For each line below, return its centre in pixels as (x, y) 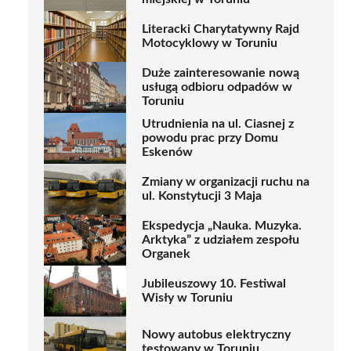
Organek (166, 254)
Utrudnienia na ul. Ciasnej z (218, 124)
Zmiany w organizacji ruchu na (226, 182)
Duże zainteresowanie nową (221, 73)
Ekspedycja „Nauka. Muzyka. (222, 226)
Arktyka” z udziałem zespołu (221, 240)
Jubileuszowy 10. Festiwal (214, 284)
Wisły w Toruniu (187, 298)
